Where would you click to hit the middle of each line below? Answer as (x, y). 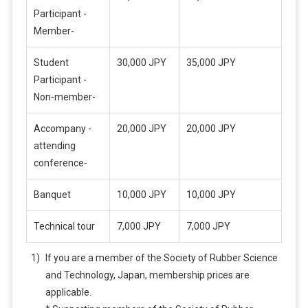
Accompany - (62, 128)
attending (54, 145)
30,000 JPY (141, 62)
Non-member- (64, 97)
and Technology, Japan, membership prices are (147, 275)
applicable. (68, 292)
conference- (60, 163)
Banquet (52, 194)
